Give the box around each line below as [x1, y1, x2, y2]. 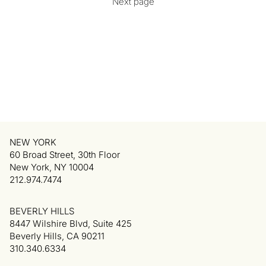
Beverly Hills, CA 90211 [9, 230, 104, 242]
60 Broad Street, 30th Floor [9, 149, 120, 160]
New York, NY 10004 [9, 161, 94, 173]
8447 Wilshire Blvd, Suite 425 [9, 218, 132, 229]
